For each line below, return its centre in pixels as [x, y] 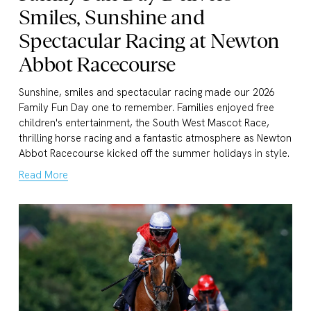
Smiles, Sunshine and [111, 17]
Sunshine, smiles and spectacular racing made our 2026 [146, 93]
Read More [43, 175]
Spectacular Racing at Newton [149, 41]
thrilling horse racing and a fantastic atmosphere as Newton [155, 138]
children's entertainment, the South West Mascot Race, [144, 123]
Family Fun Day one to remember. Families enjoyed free [146, 108]
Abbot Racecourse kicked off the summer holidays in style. [154, 154]
